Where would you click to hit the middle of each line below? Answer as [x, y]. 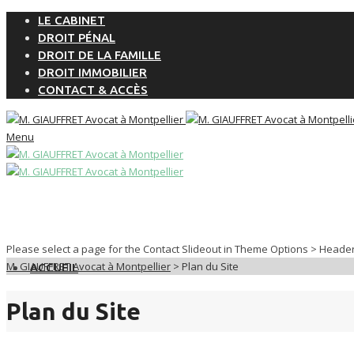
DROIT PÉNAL [77, 38]
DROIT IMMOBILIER [92, 72]
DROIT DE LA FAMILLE [100, 55]
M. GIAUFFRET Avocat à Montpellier [88, 266]
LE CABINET [72, 20]
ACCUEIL [54, 267]
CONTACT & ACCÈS [93, 90]
